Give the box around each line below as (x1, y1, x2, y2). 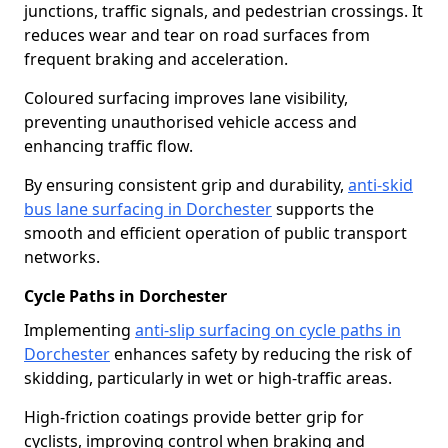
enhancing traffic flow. (24, 135, 193, 157)
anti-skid (348, 174, 413, 196)
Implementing (24, 319, 135, 341)
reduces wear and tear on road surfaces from (24, 24, 370, 46)
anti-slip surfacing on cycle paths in (135, 319, 401, 341)
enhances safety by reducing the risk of (110, 343, 412, 365)
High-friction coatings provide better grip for (24, 406, 364, 428)
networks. (24, 246, 100, 268)
